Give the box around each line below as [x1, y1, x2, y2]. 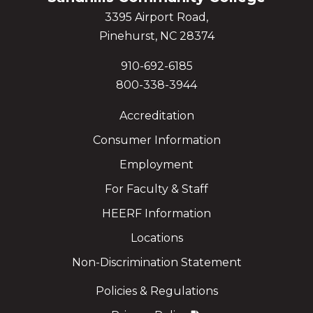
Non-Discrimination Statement [71, 255, 242, 269]
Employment [119, 157, 194, 171]
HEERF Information [102, 206, 211, 220]
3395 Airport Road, [105, 10, 208, 24]
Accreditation [119, 108, 194, 122]
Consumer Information [92, 133, 221, 147]
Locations [130, 231, 183, 245]
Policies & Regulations [95, 284, 218, 298]
